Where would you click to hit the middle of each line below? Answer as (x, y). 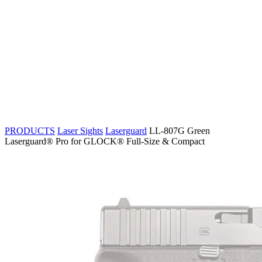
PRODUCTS (30, 131)
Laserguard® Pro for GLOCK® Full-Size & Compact (105, 142)
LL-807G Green (180, 131)
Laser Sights (80, 131)
